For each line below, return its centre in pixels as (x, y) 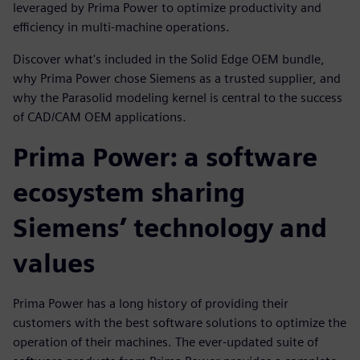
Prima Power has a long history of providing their (151, 304)
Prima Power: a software (165, 157)
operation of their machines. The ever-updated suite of (166, 342)
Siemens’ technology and (170, 228)
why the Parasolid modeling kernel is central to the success (178, 98)
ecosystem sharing (129, 193)
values (54, 264)
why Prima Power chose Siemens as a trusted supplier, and (177, 79)
